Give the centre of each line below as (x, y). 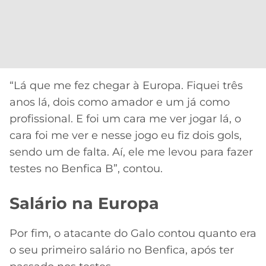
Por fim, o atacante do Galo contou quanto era (133, 234)
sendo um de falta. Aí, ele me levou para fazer (131, 152)
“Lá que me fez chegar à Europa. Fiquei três (126, 86)
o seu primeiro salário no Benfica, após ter (122, 250)
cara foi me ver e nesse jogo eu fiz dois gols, (126, 136)
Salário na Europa (84, 203)
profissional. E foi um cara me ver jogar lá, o (125, 119)
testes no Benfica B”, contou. (86, 169)
